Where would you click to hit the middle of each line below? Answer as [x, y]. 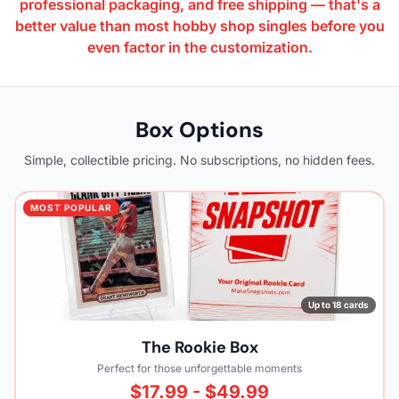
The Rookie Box [199, 347]
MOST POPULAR [71, 207]
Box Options [199, 129]
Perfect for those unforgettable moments [199, 368]
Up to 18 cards [338, 304]
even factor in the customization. [199, 47]
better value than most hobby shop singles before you [199, 25]
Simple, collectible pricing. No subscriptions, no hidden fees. [199, 159]
